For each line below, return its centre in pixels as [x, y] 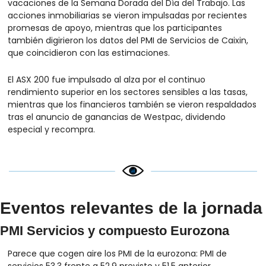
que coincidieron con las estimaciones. [89, 53]
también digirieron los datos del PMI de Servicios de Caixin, [128, 40]
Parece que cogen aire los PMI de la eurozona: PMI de [117, 254]
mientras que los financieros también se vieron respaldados [132, 104]
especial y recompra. [51, 129]
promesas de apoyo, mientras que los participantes [115, 28]
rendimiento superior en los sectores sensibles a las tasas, [128, 92]
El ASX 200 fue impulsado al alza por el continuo [107, 79]
